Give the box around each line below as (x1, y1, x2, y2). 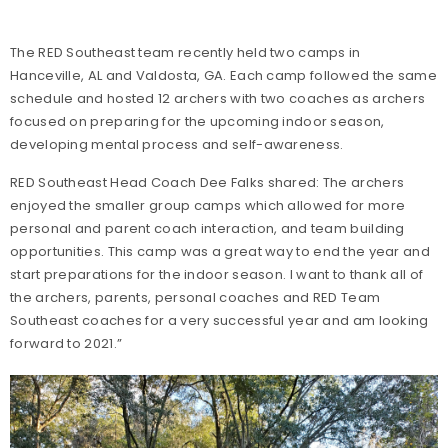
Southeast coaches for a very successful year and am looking (10, 311, 429, 330)
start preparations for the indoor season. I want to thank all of (10, 265, 424, 284)
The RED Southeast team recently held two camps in (10, 43, 361, 62)
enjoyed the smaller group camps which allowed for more (10, 196, 406, 215)
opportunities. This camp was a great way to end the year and (10, 242, 430, 261)
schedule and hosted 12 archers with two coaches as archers (10, 89, 426, 108)
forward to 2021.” (10, 334, 123, 353)
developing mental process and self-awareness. (10, 135, 344, 154)
